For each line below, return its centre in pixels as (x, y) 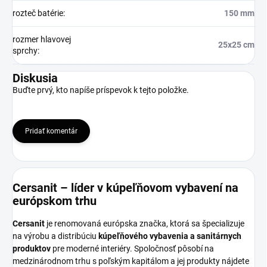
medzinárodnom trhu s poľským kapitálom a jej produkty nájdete (131, 261)
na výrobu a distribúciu (55, 236)
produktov (32, 249)
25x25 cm (236, 45)
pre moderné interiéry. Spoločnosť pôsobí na (132, 249)
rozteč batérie (38, 13)
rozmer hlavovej (42, 40)
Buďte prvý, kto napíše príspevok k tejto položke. (101, 90)
